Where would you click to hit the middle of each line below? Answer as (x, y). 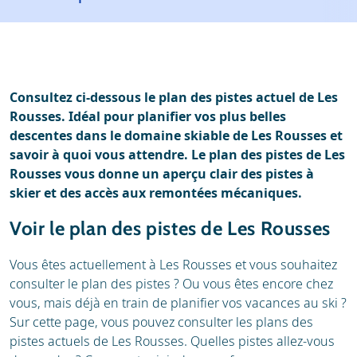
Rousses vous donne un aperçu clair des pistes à (162, 174)
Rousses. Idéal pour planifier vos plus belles (148, 116)
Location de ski (96, 88)
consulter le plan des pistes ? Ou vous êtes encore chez (171, 284)
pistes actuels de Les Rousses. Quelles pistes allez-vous (172, 341)
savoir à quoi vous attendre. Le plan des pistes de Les (177, 155)
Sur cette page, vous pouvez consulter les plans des (161, 322)
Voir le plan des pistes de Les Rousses (170, 228)
